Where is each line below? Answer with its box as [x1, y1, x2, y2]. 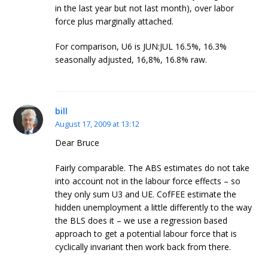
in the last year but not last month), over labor [55, 2, 234, 14]
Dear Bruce [55, 136, 100, 148]
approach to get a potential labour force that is [55, 227, 237, 239]
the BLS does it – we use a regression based [55, 214, 228, 226]
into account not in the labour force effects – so [55, 175, 241, 187]
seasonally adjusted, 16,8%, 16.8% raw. [55, 54, 208, 66]
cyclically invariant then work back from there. [55, 240, 232, 252]
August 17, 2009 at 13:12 [55, 118, 140, 130]
